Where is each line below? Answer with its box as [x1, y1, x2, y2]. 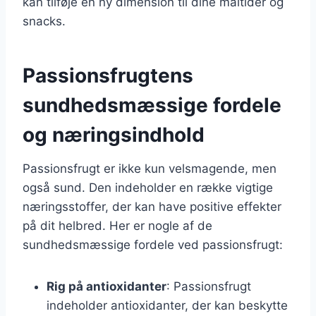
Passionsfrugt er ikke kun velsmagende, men [23, 161, 276, 176]
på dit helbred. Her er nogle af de [23, 218, 212, 233]
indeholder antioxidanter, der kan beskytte [47, 298, 288, 312]
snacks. [23, 13, 66, 28]
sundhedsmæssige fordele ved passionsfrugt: [23, 237, 283, 252]
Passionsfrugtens [23, 63, 193, 87]
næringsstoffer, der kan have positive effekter [23, 199, 281, 214]
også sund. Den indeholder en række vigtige [23, 180, 273, 195]
